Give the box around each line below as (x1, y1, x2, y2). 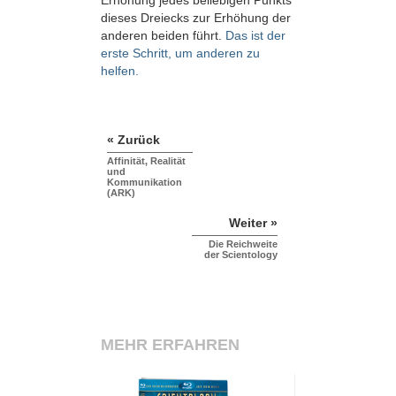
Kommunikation (107, 177, 182, 188)
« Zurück (107, 133, 160, 148)
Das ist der (225, 28, 286, 43)
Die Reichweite (209, 239, 278, 250)
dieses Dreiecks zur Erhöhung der (101, 11, 291, 26)
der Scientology (204, 249, 278, 261)
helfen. (101, 64, 139, 79)
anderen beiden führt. (101, 28, 225, 43)
